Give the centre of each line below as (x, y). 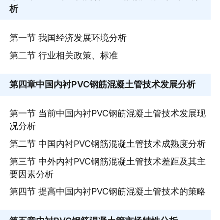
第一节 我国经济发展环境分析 (68, 38)
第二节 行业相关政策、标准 (64, 55)
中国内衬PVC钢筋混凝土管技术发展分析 (116, 84)
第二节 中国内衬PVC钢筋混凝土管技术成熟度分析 (108, 144)
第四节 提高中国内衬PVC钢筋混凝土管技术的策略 (108, 192)
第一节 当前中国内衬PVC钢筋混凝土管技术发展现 (108, 113)
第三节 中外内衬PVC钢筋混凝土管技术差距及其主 (108, 161)
